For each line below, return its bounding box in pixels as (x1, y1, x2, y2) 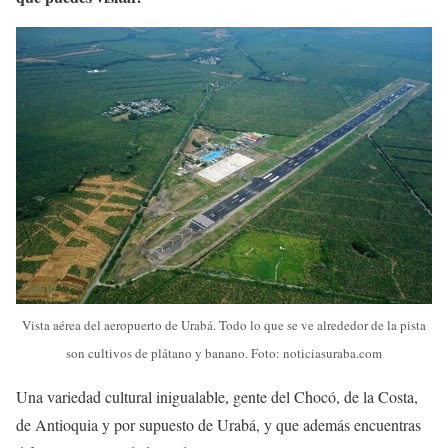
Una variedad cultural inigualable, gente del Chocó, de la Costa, (16, 385, 418, 407)
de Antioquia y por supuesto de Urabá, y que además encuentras (16, 413, 421, 435)
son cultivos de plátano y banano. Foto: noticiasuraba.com (66, 343, 382, 362)
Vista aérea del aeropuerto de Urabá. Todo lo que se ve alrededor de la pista (22, 315, 426, 334)
